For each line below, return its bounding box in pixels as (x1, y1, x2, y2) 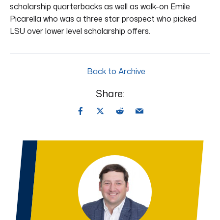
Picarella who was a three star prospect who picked (10, 13, 196, 24)
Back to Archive (84, 65, 145, 77)
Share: (95, 86, 125, 100)
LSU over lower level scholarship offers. (10, 25, 150, 36)
